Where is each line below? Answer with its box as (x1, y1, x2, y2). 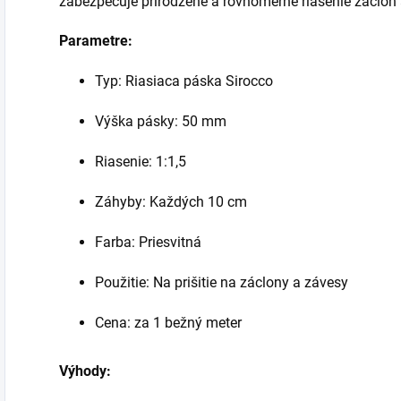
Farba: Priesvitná (95, 234, 201, 252)
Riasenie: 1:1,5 (95, 153, 186, 171)
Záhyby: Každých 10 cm (95, 193, 247, 211)
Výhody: (59, 363, 111, 380)
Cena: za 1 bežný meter (95, 314, 242, 332)
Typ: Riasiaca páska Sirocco (95, 73, 273, 90)
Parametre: (59, 32, 132, 50)
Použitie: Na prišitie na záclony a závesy (95, 274, 348, 292)
